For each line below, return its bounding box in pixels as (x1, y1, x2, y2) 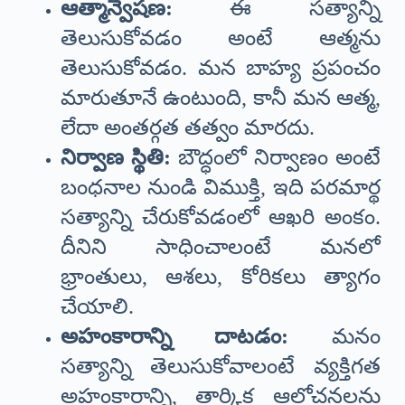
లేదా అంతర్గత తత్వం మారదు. (60, 116, 315, 140)
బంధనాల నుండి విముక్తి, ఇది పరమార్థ (60, 175, 381, 200)
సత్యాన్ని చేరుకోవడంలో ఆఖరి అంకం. (60, 205, 381, 230)
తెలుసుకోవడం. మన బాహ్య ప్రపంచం (60, 56, 381, 80)
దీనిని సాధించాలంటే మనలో (60, 235, 381, 259)
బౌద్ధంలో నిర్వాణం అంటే (170, 146, 381, 170)
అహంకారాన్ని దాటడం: (60, 325, 289, 349)
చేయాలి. (60, 295, 134, 319)
